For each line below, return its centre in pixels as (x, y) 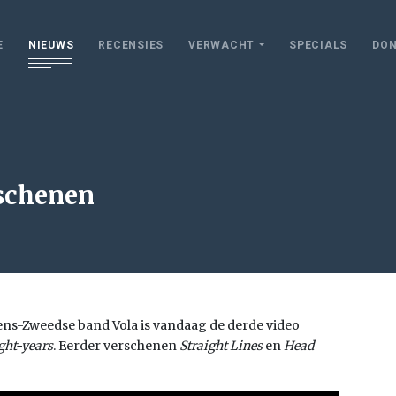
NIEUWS (51, 45)
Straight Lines (221, 346)
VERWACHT (221, 45)
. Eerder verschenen (116, 346)
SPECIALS (318, 45)
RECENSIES (131, 45)
